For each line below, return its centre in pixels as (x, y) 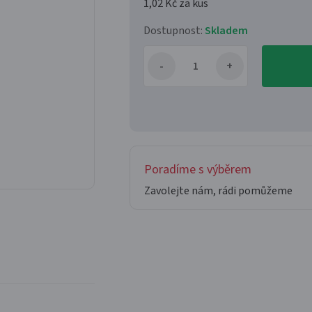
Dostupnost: (174, 31)
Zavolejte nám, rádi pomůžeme (218, 191)
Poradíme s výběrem (197, 170)
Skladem (226, 31)
